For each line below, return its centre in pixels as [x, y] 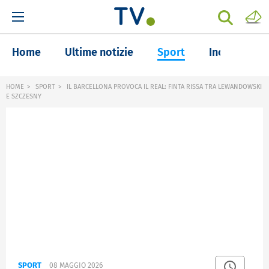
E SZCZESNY [24, 96]
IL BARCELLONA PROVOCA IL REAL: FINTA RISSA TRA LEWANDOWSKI [163, 87]
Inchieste [231, 52]
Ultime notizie [99, 52]
